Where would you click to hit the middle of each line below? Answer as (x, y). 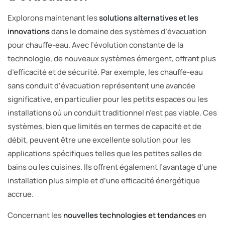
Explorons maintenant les (53, 18)
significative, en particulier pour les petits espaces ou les (108, 99)
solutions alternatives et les (149, 18)
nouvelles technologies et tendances (130, 215)
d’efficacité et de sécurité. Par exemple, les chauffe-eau (105, 72)
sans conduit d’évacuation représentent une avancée (101, 86)
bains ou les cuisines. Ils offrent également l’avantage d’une (112, 167)
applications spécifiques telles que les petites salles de (105, 154)
